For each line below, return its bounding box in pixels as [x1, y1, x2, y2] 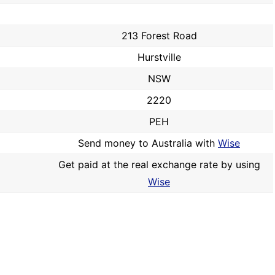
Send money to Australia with [78, 137, 218, 149]
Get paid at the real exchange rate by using [58, 158, 260, 171]
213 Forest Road [121, 29, 197, 42]
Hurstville [137, 51, 181, 63]
